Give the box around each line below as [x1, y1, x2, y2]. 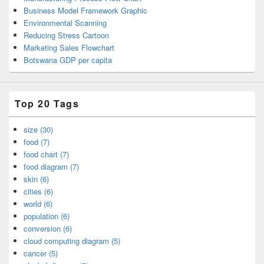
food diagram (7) [24, 161, 79, 173]
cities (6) [24, 186, 53, 197]
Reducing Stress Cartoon [24, 29, 109, 41]
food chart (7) [24, 148, 69, 160]
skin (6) [24, 173, 49, 185]
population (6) [24, 210, 70, 222]
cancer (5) [24, 247, 58, 259]
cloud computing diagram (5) [24, 235, 120, 247]
